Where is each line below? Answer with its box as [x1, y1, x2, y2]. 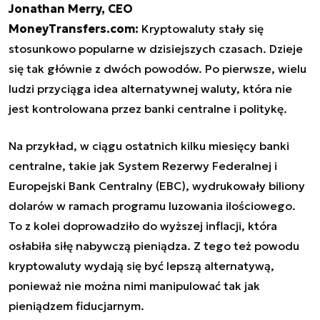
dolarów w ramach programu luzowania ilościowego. [9, 198, 296, 213]
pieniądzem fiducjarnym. [9, 298, 144, 313]
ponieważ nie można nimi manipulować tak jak [9, 278, 260, 293]
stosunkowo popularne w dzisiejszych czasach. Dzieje [9, 41, 303, 56]
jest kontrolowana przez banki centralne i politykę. [9, 101, 287, 116]
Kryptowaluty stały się [141, 21, 264, 36]
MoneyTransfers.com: [9, 21, 141, 36]
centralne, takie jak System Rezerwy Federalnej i [9, 158, 277, 173]
